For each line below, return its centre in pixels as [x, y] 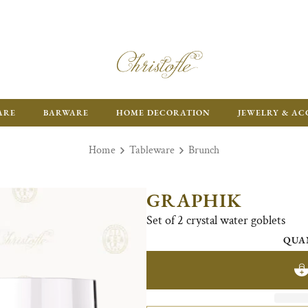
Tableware [152, 150]
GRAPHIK [194, 200]
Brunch [204, 150]
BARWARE [66, 113]
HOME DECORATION [163, 113]
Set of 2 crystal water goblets [216, 220]
